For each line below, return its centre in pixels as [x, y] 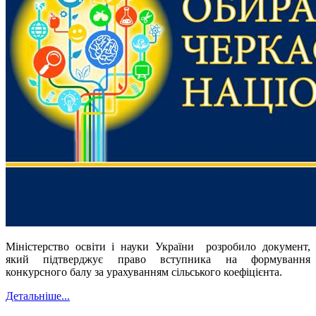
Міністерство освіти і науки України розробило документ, [158, 247]
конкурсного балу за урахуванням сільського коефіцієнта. [144, 272]
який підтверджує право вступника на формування [158, 260]
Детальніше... [38, 296]
